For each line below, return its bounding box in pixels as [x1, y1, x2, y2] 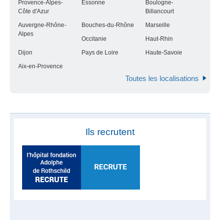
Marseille [145, 22, 170, 28]
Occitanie [82, 35, 107, 42]
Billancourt [145, 8, 174, 15]
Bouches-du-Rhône [82, 22, 135, 28]
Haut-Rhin [145, 35, 173, 42]
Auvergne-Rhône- [18, 22, 67, 28]
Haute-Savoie [145, 49, 182, 56]
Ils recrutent [85, 127, 135, 137]
